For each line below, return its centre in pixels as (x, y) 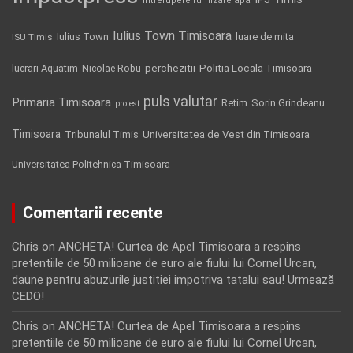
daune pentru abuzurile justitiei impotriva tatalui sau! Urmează (173, 279)
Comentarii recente (93, 212)
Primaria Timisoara (61, 102)
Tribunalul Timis (102, 134)
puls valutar (180, 101)
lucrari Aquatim (45, 68)
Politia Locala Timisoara (256, 67)
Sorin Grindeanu (288, 102)
